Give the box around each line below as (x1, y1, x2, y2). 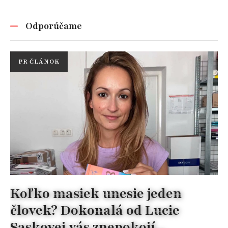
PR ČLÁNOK (18, 57, 60, 66)
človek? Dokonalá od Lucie (10, 201, 180, 219)
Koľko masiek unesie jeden (10, 184, 182, 203)
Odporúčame (25, 19, 82, 32)
